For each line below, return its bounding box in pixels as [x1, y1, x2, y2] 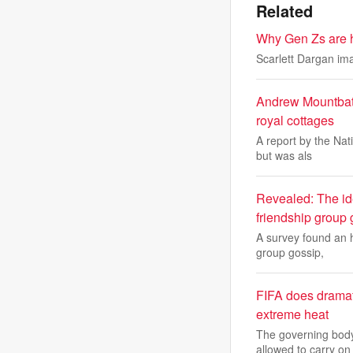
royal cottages [256, 111, 334, 129]
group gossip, [256, 244, 324, 260]
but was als [256, 147, 312, 163]
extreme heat [256, 305, 329, 323]
